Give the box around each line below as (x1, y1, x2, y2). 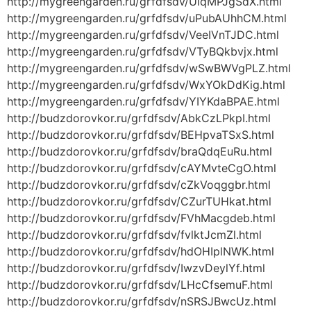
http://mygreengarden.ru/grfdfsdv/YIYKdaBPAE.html (7, 94, 280, 109)
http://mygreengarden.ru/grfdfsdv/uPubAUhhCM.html (7, 11, 287, 26)
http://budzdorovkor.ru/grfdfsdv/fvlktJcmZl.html (7, 228, 262, 242)
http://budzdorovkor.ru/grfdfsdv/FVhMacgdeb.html (7, 211, 276, 226)
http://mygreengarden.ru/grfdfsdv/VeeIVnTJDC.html (7, 28, 279, 42)
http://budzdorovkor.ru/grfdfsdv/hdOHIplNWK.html (7, 244, 274, 259)
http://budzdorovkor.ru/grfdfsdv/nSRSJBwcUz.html (7, 294, 276, 309)
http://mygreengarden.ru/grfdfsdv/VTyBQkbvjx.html (7, 44, 278, 59)
